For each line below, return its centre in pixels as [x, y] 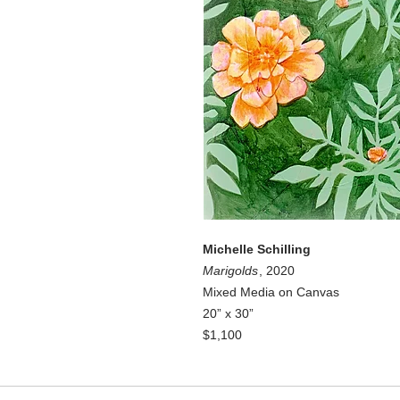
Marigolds [230, 270]
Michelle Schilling [257, 249]
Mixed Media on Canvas [271, 292]
